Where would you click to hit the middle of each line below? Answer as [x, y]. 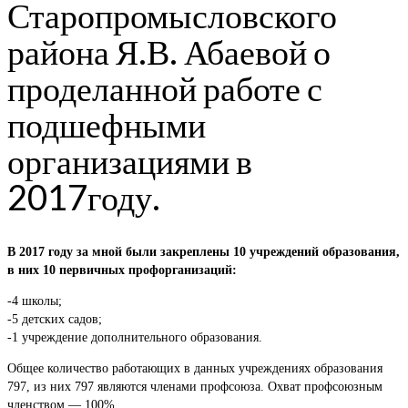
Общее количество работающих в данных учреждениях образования [195, 369]
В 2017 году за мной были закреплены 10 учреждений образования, [204, 252]
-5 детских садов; [55, 320]
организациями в [130, 160]
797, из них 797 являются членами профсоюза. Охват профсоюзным [195, 387]
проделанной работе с [165, 87]
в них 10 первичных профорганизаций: [122, 270]
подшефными [107, 123]
